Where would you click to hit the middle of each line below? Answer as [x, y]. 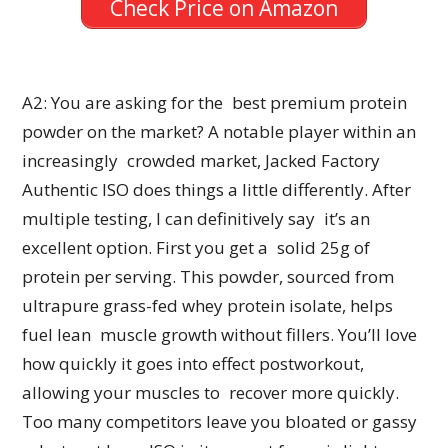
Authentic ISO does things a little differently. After [217, 189]
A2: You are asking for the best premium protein [215, 102]
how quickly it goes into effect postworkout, [193, 363]
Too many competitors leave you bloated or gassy [220, 421]
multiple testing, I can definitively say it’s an [196, 218]
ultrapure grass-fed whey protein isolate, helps [208, 305]
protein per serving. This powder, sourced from [208, 276]
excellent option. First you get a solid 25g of [196, 247]
